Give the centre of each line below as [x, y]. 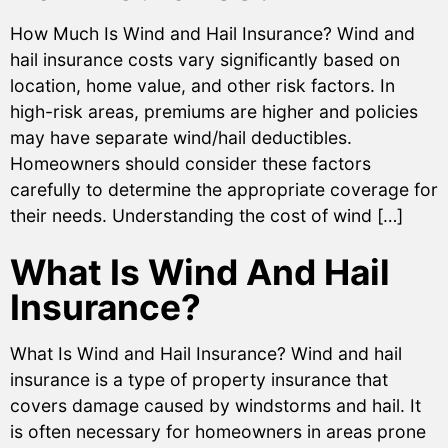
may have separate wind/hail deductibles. [181, 137]
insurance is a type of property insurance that [199, 379]
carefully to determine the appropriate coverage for [224, 189]
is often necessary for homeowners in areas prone [218, 431]
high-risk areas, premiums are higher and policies [214, 111]
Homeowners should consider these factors [190, 163]
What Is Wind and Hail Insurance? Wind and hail [206, 353]
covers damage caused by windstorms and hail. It [215, 405]
